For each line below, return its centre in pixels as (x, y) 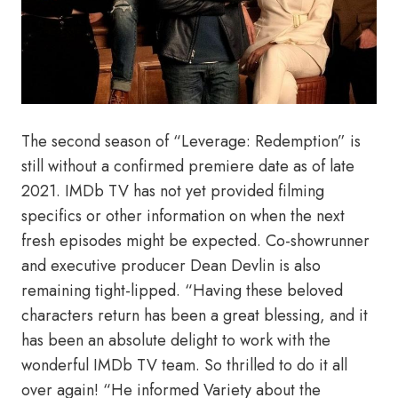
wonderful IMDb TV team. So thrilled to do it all (184, 365)
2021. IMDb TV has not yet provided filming (173, 191)
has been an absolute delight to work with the (176, 340)
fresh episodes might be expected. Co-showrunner (195, 241)
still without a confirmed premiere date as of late (188, 166)
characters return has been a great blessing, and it (195, 315)
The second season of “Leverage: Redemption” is (191, 141)
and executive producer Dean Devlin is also (171, 266)
